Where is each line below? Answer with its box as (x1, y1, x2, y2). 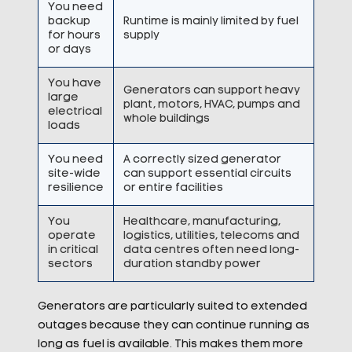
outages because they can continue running (37, 320, 295, 332)
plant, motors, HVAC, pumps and (123, 99, 300, 111)
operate (47, 230, 96, 242)
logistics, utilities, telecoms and (123, 230, 299, 242)
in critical (47, 244, 98, 256)
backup (47, 16, 90, 27)
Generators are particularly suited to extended (37, 301, 307, 313)
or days (47, 44, 91, 56)
